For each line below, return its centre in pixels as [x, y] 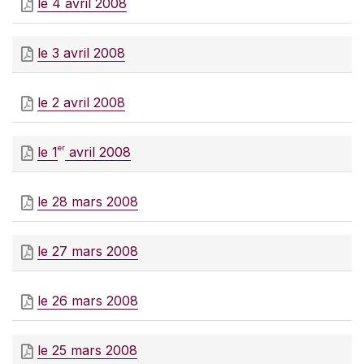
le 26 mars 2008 [88, 301]
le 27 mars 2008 [88, 251]
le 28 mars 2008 [88, 202]
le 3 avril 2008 [81, 53]
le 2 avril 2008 [81, 103]
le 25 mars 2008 [87, 351]
